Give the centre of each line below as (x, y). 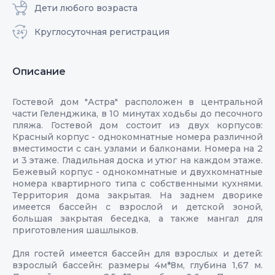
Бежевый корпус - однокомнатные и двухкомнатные (137, 172)
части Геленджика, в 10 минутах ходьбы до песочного (137, 113)
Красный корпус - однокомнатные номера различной (137, 137)
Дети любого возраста (86, 8)
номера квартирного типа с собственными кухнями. (137, 183)
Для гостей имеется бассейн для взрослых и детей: (137, 253)
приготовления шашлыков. (75, 230)
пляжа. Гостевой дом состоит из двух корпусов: (137, 125)
